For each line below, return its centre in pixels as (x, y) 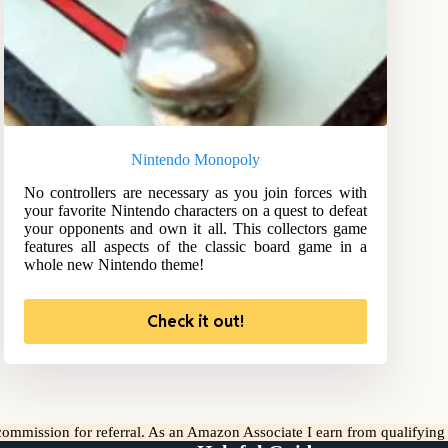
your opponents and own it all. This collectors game (195, 229)
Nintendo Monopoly (195, 160)
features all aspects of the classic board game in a (195, 247)
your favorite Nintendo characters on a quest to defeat (195, 211)
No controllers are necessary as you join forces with (195, 193)
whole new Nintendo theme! (114, 265)
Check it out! (195, 322)
